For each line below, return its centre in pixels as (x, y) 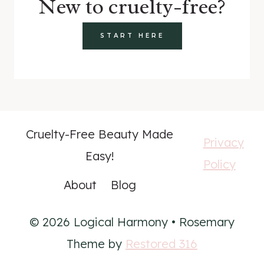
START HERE (132, 36)
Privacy (223, 142)
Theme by (96, 244)
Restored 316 (161, 244)
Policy (219, 164)
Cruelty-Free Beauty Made (100, 134)
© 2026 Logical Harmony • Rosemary (132, 222)
